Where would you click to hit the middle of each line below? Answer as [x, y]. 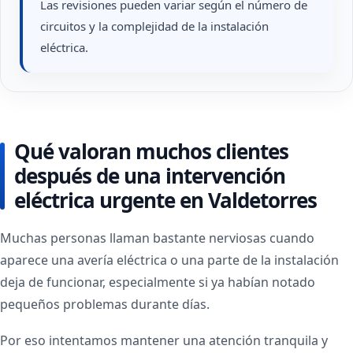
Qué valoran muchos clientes [151, 151]
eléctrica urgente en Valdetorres [165, 200]
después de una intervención [150, 176]
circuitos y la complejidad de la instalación [154, 26]
